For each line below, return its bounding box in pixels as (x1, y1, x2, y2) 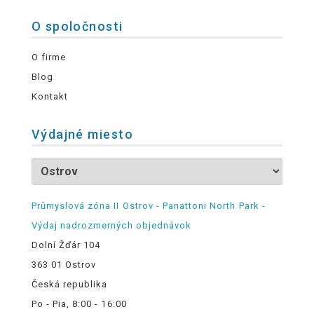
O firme (31, 52, 67, 63)
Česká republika (31, 279, 108, 290)
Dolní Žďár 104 (31, 240, 101, 251)
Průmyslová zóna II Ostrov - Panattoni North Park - (31, 200, 266, 212)
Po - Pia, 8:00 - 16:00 (31, 299, 127, 310)
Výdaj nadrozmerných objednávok (31, 220, 191, 231)
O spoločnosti (31, 19, 123, 34)
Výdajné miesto (31, 127, 133, 142)
